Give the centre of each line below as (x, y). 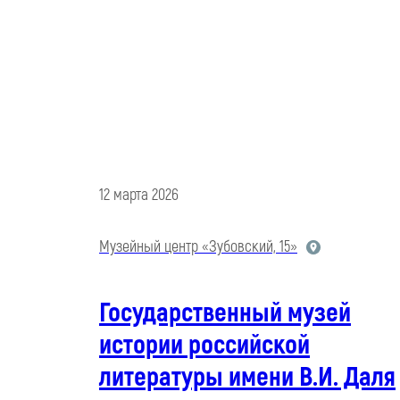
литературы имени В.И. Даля (247, 378)
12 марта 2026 (139, 196)
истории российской (204, 346)
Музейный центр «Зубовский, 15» (198, 247)
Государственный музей (225, 313)
